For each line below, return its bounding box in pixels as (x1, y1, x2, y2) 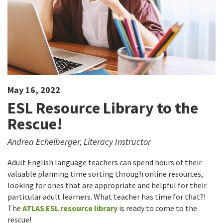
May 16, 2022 (7, 84, 60, 96)
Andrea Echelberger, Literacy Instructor (7, 136, 151, 148)
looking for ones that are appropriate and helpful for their (7, 180, 207, 191)
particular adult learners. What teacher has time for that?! (7, 192, 206, 202)
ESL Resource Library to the (7, 98, 198, 118)
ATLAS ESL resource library (22, 203, 117, 214)
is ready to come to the (117, 203, 197, 214)
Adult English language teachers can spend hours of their (7, 157, 202, 168)
